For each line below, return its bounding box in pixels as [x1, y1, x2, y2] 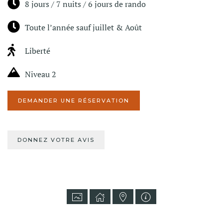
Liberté [25, 45, 50, 56]
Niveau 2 [25, 69, 56, 80]
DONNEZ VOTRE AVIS [17, 136, 95, 143]
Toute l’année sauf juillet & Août [25, 22, 142, 33]
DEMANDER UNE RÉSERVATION [18, 97, 129, 104]
